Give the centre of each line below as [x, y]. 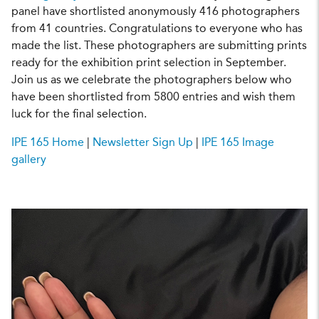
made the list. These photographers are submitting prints [159, 46]
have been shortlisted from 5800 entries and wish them [153, 97]
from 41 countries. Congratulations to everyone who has [157, 29]
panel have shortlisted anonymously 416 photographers [156, 12]
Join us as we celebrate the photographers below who [152, 80]
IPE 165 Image [238, 143]
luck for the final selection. [79, 114]
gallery [29, 160]
